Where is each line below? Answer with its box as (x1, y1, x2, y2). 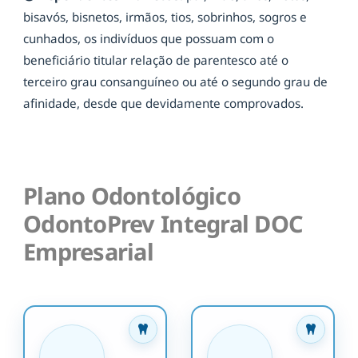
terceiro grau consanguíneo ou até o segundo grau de (23, 73, 328, 89)
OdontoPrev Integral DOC (23, 208, 304, 240)
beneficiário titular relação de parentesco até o (23, 51, 288, 68)
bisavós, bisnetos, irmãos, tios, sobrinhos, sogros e (23, 8, 307, 25)
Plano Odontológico (23, 180, 241, 212)
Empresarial (23, 236, 154, 268)
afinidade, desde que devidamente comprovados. (23, 94, 304, 111)
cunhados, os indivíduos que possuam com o (23, 30, 274, 46)
